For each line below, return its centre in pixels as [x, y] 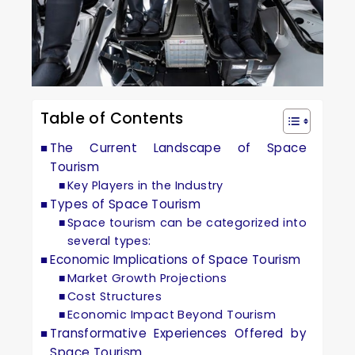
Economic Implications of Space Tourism [176, 259]
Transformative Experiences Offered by [178, 333]
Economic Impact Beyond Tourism [172, 314]
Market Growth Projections [147, 278]
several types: [109, 240]
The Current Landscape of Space [178, 147]
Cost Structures [115, 296]
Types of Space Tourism [126, 204]
